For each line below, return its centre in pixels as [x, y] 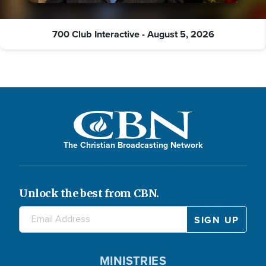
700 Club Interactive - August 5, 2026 [133, 34]
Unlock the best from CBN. [89, 193]
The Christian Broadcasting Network [133, 145]
